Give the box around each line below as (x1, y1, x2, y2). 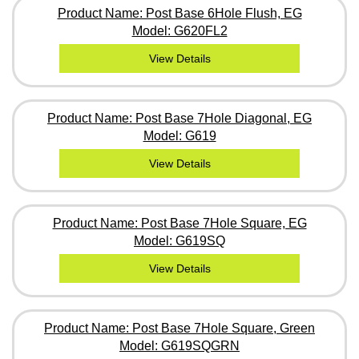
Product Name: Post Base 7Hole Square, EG (52, 216, 307, 230)
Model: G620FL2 (131, 23, 228, 38)
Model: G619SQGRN (119, 338, 240, 353)
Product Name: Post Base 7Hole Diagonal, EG (47, 111, 312, 125)
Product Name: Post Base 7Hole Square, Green (44, 321, 315, 335)
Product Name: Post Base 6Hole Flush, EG (57, 6, 302, 20)
